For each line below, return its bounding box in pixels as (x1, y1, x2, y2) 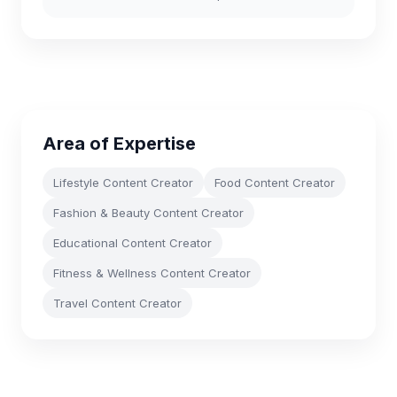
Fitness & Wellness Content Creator (53, 266, 251, 280)
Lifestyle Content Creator (53, 175, 193, 190)
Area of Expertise (43, 133, 196, 154)
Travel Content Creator (53, 296, 182, 310)
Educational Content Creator (53, 236, 212, 250)
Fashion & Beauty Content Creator (53, 206, 244, 220)
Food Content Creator (214, 175, 335, 190)
